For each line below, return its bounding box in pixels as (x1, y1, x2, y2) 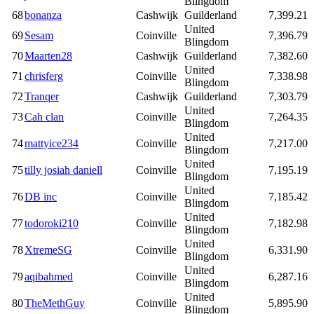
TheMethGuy (25, 297, 85, 310)
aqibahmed (25, 271, 73, 283)
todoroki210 (25, 217, 78, 230)
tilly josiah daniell (25, 164, 102, 177)
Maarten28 (25, 50, 72, 62)
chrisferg (25, 70, 63, 83)
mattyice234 (25, 137, 78, 150)
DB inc (25, 191, 57, 203)
